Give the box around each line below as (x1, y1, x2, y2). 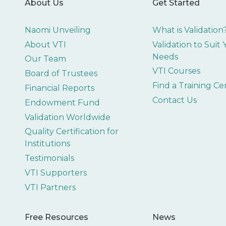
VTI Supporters (24, 167, 87, 178)
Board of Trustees (24, 69, 97, 79)
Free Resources (24, 212, 88, 222)
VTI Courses (152, 66, 201, 76)
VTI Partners (24, 182, 76, 192)
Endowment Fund (24, 97, 100, 107)
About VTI (24, 39, 66, 49)
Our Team (24, 54, 66, 64)
